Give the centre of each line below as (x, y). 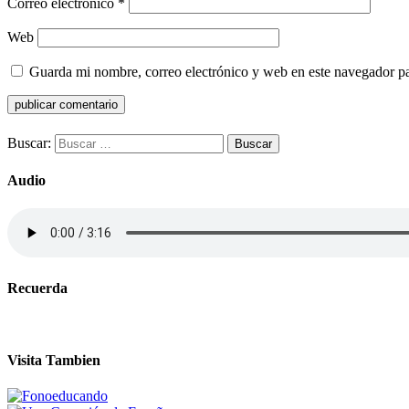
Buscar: (29, 142)
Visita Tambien (54, 360)
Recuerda (37, 288)
